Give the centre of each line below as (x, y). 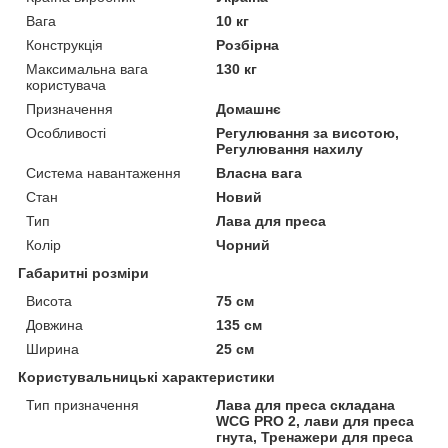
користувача (66, 85)
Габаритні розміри (83, 273)
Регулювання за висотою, (308, 133)
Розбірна (248, 45)
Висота (49, 301)
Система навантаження (103, 173)
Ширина (52, 349)
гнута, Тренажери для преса (315, 437)
